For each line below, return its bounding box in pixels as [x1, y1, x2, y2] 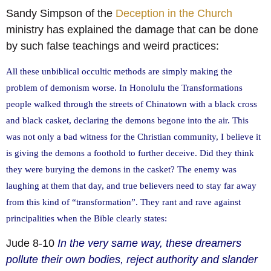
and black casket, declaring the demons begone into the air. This [6, 115, 249, 126]
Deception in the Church [116, 7, 232, 19]
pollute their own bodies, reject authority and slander [6, 253, 258, 266]
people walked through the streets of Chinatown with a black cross [6, 99, 257, 109]
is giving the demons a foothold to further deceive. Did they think [6, 148, 254, 158]
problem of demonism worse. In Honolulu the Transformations [6, 82, 243, 93]
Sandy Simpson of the [6, 7, 116, 19]
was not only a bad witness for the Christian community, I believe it [6, 131, 261, 142]
